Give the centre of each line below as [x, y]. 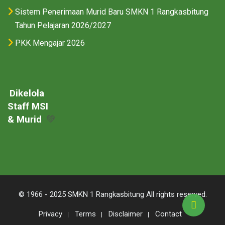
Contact [168, 214]
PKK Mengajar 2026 [50, 43]
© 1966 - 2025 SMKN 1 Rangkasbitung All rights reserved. [113, 194]
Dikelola [27, 93]
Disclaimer [125, 214]
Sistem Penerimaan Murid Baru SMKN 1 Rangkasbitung [112, 12]
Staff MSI [28, 106]
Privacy [50, 214]
